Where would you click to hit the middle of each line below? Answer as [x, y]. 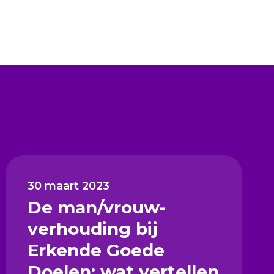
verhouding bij [93, 228]
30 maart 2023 [69, 186]
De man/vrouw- [97, 207]
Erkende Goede [96, 250]
